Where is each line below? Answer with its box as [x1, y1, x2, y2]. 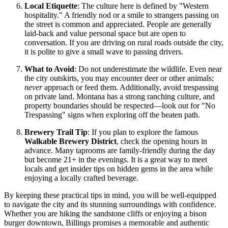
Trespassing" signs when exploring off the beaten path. [24, 110, 200, 119]
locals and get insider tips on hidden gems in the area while [24, 164, 213, 173]
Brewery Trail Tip [24, 127, 88, 136]
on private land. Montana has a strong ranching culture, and [24, 92, 215, 101]
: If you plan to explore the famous [88, 127, 198, 136]
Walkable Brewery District [24, 136, 117, 146]
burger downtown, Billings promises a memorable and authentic [4, 218, 209, 227]
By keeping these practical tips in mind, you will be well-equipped [4, 190, 216, 199]
